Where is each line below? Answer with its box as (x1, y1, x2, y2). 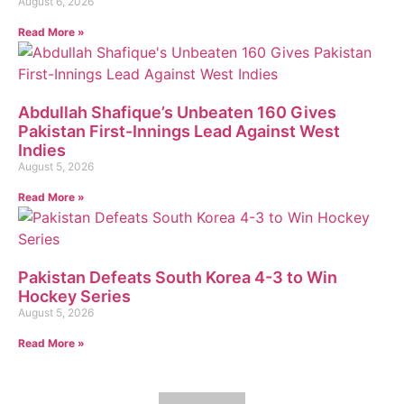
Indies (18, 141, 66, 161)
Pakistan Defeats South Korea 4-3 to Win (18, 268, 337, 288)
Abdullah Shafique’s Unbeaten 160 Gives (18, 103, 336, 123)
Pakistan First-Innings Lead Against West (18, 122, 340, 142)
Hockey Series (18, 287, 131, 307)
